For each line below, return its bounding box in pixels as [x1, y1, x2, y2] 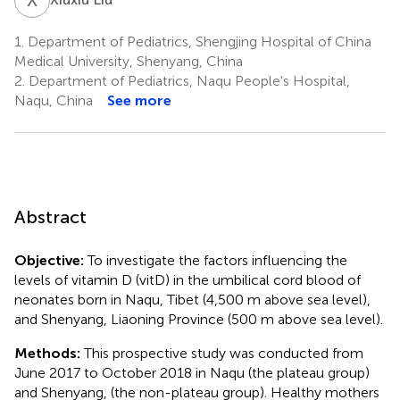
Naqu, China [14, 91, 93, 109]
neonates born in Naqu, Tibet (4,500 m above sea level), [14, 290, 371, 308]
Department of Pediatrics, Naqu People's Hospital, [25, 71, 350, 89]
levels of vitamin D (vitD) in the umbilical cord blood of [14, 271, 361, 288]
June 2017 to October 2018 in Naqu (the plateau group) [14, 363, 370, 381]
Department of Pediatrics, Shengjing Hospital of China [24, 32, 371, 50]
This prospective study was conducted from [80, 344, 363, 362]
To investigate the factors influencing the [84, 251, 347, 269]
